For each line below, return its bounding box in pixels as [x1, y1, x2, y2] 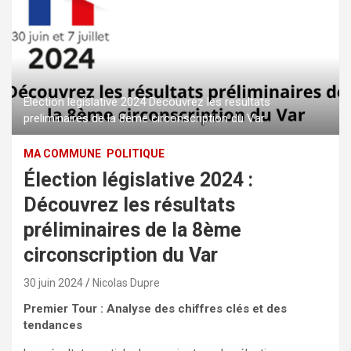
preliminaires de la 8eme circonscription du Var [24, 110, 265, 125]
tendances [24, 317, 82, 332]
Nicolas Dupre [92, 276, 160, 289]
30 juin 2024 [24, 276, 83, 289]
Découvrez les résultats [24, 193, 235, 216]
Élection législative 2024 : [24, 168, 253, 191]
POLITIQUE [107, 147, 165, 160]
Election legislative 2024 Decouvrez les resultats [24, 94, 270, 109]
